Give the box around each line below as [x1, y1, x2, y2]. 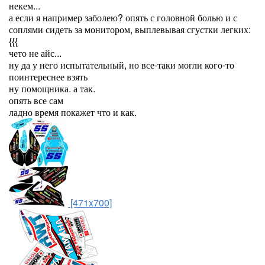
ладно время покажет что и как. [9, 105, 137, 119]
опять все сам [9, 93, 63, 107]
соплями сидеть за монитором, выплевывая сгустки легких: [9, 22, 251, 36]
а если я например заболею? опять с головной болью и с [9, 11, 237, 24]
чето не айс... [9, 46, 62, 60]
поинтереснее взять [9, 70, 88, 83]
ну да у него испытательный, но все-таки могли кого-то [9, 58, 234, 72]
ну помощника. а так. [9, 82, 95, 95]
